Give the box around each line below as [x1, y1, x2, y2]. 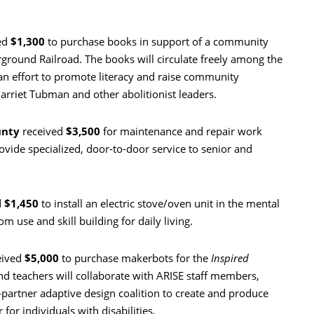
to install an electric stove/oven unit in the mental [41, 196, 280, 211]
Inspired [211, 251, 249, 266]
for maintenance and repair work [100, 124, 262, 139]
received [20, 124, 66, 139]
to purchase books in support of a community [45, 34, 268, 49]
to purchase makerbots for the [59, 251, 211, 266]
